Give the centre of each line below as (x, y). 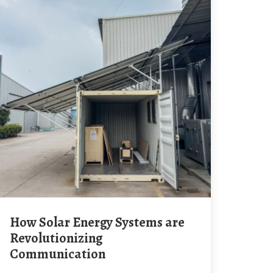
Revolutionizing (56, 238)
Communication (58, 254)
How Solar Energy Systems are (15, 222)
